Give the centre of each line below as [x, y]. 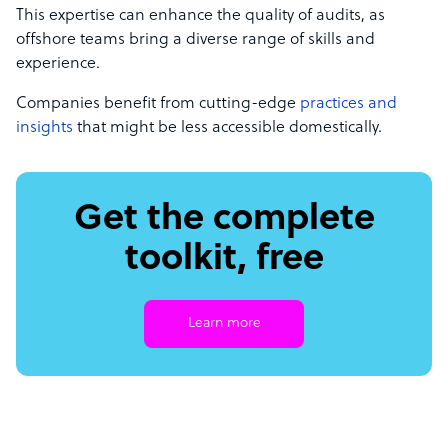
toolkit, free [224, 260]
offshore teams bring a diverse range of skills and [195, 40]
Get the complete [224, 220]
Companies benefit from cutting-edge [158, 104]
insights [44, 128]
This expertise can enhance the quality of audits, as [200, 16]
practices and [348, 104]
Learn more [224, 324]
